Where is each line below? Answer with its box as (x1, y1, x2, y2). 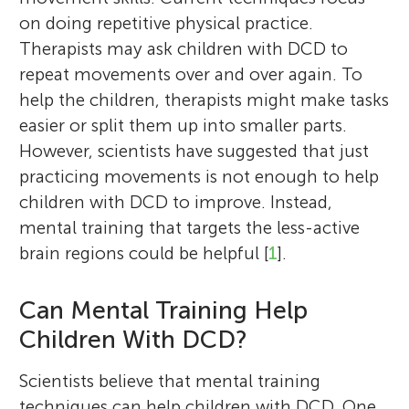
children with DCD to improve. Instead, (19, 191, 333, 213)
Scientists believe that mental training (19, 370, 321, 392)
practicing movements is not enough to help (19, 165, 380, 187)
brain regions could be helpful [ (19, 242, 269, 264)
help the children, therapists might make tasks (19, 89, 390, 110)
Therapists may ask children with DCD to (19, 37, 349, 59)
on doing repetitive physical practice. (19, 12, 314, 34)
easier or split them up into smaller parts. (19, 114, 348, 136)
